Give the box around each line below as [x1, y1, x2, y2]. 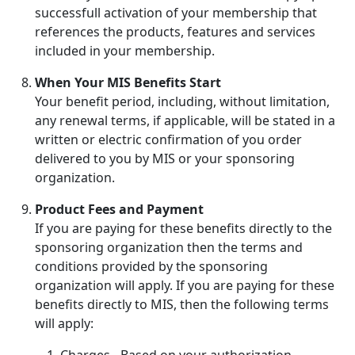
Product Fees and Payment [35, 200, 204, 218]
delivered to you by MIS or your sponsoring [35, 149, 295, 167]
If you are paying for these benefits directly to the [35, 219, 332, 237]
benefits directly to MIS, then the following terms [35, 295, 329, 313]
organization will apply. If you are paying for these [35, 276, 334, 294]
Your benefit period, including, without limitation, [35, 92, 330, 110]
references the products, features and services [35, 22, 315, 40]
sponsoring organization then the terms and [35, 238, 303, 256]
